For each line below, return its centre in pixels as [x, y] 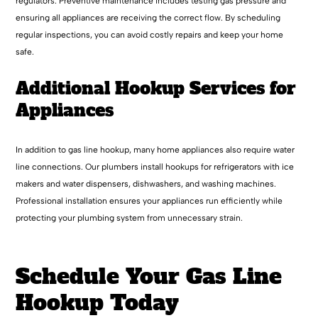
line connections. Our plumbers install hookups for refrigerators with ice [155, 166]
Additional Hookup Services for [156, 89]
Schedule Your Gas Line [149, 276]
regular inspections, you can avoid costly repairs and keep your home [150, 35]
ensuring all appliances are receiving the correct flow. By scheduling [148, 18]
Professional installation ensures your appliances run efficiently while [149, 201]
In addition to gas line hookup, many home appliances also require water [155, 149]
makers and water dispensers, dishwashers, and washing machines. [146, 183]
